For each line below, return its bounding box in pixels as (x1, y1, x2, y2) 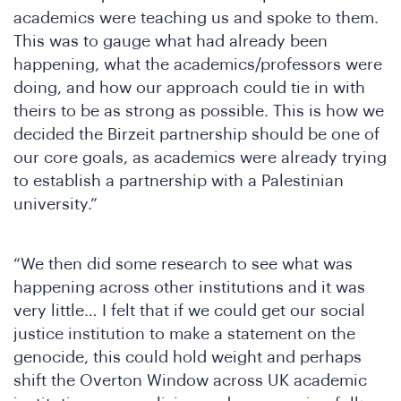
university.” (13, 196, 98, 213)
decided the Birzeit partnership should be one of (13, 126, 380, 143)
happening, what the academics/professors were (13, 56, 382, 73)
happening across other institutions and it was (13, 278, 365, 295)
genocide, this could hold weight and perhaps (13, 348, 362, 365)
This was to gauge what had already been (13, 33, 328, 50)
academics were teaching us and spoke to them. (13, 10, 379, 27)
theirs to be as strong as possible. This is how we (13, 103, 384, 120)
